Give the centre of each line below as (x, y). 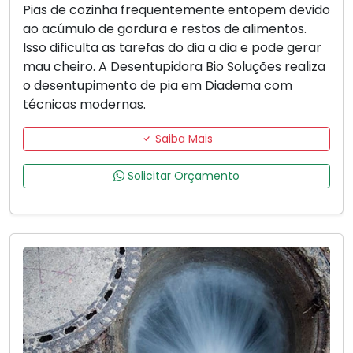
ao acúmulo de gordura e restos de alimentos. (165, 29)
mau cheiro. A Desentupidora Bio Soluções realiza (174, 67)
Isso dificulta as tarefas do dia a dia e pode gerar (172, 48)
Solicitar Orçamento (182, 176)
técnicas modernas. (84, 105)
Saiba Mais (182, 139)
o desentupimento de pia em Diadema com (158, 86)
